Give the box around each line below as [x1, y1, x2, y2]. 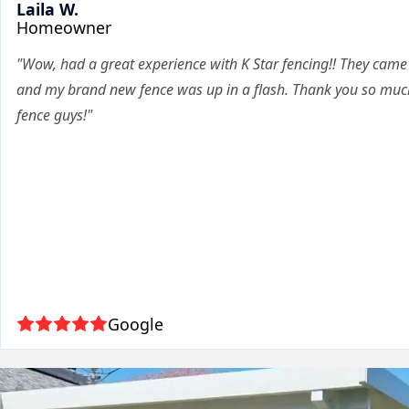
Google [107, 313, 163, 336]
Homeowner [16, 16, 111, 39]
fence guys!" [16, 105, 92, 126]
